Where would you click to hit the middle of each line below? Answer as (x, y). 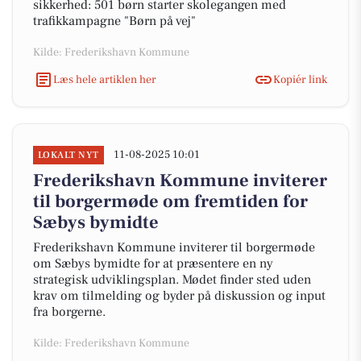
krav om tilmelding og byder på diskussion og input (179, 296)
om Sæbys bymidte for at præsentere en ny (153, 263)
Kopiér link (300, 79)
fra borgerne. (69, 312)
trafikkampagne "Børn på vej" (114, 21)
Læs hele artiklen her (105, 79)
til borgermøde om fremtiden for (170, 201)
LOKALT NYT (68, 155)
